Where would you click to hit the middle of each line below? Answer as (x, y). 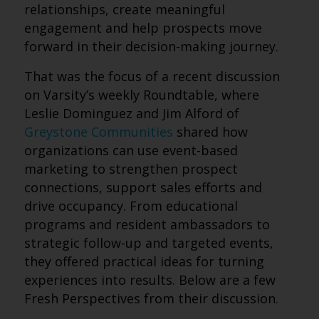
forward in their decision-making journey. (151, 46)
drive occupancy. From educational (131, 206)
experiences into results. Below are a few (150, 280)
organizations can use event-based (131, 150)
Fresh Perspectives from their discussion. (151, 298)
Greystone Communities (98, 132)
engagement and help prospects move (143, 28)
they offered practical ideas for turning (144, 261)
